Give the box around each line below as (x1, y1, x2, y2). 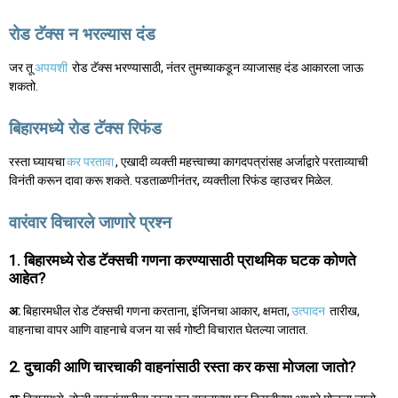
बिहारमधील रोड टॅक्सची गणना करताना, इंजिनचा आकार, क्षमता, (20, 303, 290, 318)
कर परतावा (67, 154, 114, 169)
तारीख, (327, 303, 360, 318)
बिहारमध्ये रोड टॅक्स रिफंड (9, 118, 162, 139)
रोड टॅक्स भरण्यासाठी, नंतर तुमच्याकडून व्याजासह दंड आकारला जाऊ (69, 60, 363, 75)
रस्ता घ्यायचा (9, 154, 65, 169)
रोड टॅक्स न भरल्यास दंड (9, 24, 155, 45)
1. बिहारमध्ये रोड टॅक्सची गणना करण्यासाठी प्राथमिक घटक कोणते (9, 251, 356, 269)
